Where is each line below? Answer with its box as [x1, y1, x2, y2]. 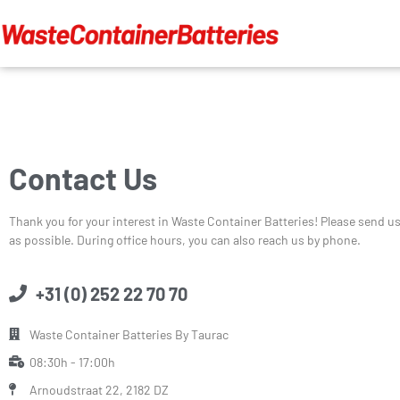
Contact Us [9, 160, 157, 197]
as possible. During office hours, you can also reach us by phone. [9, 232, 361, 248]
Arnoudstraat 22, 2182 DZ [29, 381, 169, 397]
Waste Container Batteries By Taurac [29, 326, 229, 342]
